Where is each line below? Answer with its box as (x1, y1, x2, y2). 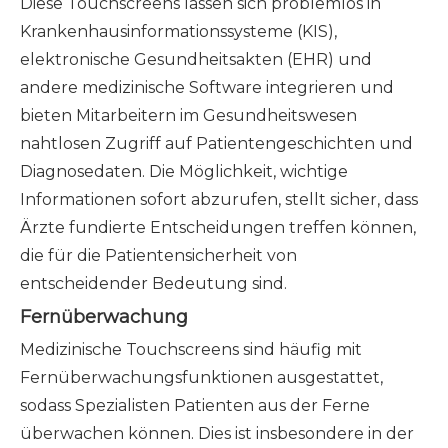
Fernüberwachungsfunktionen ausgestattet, (20, 368, 383, 387)
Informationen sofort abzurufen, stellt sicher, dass (20, 190, 418, 209)
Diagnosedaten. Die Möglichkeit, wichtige (20, 162, 348, 181)
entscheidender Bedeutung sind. (20, 274, 287, 293)
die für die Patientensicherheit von (20, 246, 297, 265)
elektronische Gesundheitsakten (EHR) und (20, 50, 372, 69)
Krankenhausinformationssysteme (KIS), (20, 22, 337, 41)
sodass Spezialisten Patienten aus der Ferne (20, 396, 370, 415)
